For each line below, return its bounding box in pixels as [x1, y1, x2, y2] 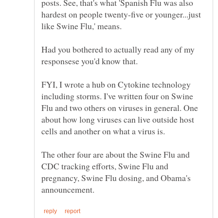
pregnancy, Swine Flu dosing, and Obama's [41, 172, 191, 184]
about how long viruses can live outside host [41, 113, 194, 126]
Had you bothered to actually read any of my [41, 43, 195, 55]
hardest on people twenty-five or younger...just [41, 8, 201, 20]
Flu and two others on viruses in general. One [41, 102, 198, 114]
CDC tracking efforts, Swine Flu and [41, 160, 168, 172]
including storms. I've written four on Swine [41, 90, 193, 102]
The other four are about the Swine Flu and [41, 148, 190, 161]
